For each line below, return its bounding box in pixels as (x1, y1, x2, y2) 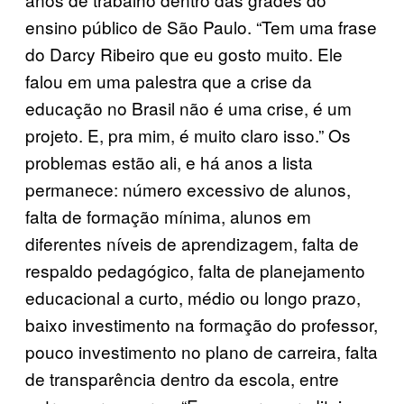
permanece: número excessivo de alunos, (25, 176, 351, 201)
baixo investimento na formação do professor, (25, 311, 378, 336)
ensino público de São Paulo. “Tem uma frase (25, 14, 377, 39)
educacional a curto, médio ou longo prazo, (25, 284, 361, 309)
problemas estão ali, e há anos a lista (25, 149, 313, 174)
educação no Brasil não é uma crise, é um (25, 95, 352, 120)
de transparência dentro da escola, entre (25, 365, 339, 390)
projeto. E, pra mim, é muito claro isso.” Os (25, 122, 351, 147)
